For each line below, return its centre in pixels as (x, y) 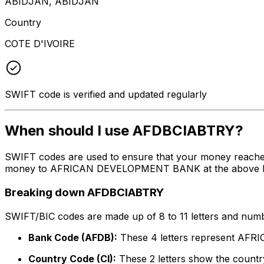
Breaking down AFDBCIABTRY (84, 193)
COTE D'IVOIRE (40, 43)
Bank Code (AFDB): (73, 237)
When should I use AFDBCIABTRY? (124, 131)
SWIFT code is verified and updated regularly (106, 94)
